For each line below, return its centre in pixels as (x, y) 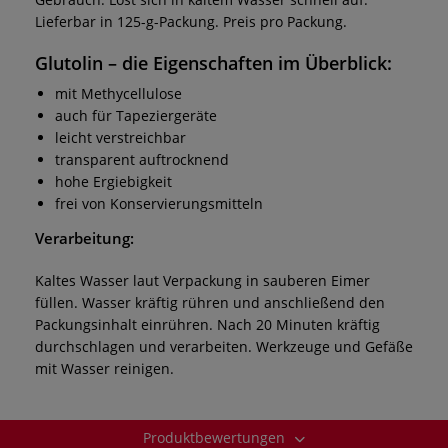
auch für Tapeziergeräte (136, 115)
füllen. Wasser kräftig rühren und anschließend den (210, 302)
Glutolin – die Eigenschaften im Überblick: (213, 62)
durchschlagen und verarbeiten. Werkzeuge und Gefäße (224, 346)
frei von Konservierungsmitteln (159, 203)
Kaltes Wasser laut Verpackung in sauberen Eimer (202, 280)
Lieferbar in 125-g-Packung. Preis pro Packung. (191, 21)
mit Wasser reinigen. (104, 368)
